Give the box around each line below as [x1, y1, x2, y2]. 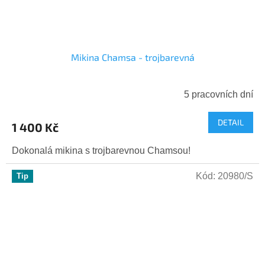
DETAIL [218, 117, 244, 128]
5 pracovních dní [184, 89, 253, 100]
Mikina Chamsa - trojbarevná [70, 51, 195, 63]
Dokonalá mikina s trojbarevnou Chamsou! [12, 146, 190, 156]
